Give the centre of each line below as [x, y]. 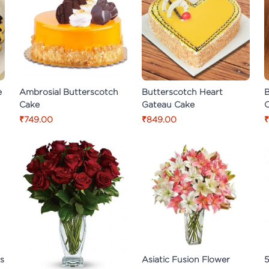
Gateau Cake [168, 104]
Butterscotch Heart [182, 91]
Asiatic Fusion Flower [186, 259]
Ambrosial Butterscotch [69, 91]
